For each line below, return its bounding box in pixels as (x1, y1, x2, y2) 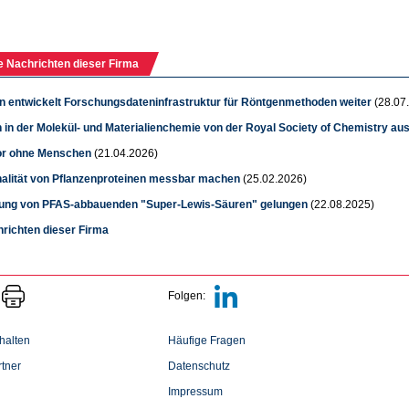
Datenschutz (168, 359, 230, 372)
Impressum (168, 384, 223, 398)
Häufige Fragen (168, 333, 246, 347)
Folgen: (168, 288, 205, 302)
